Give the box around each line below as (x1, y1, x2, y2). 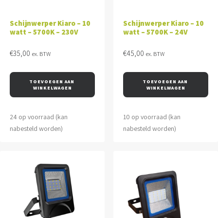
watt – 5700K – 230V (10, 27, 78, 36)
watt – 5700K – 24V (123, 27, 188, 36)
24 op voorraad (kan (10, 112, 68, 121)
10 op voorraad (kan (123, 112, 181, 121)
